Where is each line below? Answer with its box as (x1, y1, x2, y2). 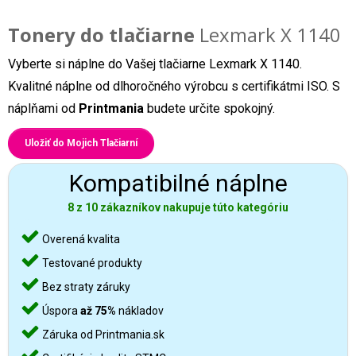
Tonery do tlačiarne (8, 21, 195, 48)
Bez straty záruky (40, 281, 130, 293)
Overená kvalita (40, 233, 120, 246)
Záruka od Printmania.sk (40, 328, 164, 341)
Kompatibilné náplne (68, 169, 288, 197)
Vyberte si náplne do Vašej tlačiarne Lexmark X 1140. (8, 56, 302, 72)
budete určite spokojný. (144, 101, 275, 116)
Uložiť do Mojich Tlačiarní (25, 137, 137, 149)
